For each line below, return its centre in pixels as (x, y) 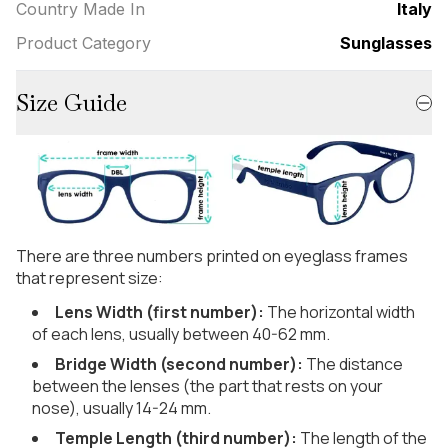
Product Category (83, 43)
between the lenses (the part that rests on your (207, 386)
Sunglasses (386, 43)
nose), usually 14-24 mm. (121, 408)
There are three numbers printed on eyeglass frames (212, 256)
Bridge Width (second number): (179, 364)
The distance (353, 364)
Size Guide (71, 103)
